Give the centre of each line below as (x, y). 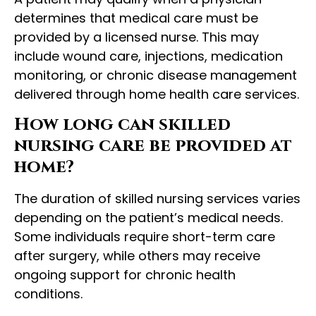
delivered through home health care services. (157, 95)
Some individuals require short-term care (145, 236)
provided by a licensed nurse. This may (136, 37)
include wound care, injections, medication (148, 56)
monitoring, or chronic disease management (156, 75)
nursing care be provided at (153, 145)
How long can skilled (122, 124)
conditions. (48, 293)
